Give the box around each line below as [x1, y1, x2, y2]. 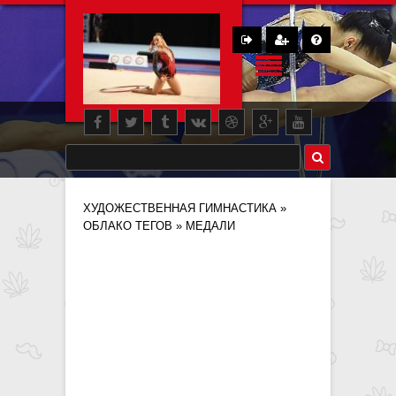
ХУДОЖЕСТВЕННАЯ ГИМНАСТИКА [83, 202, 277, 215]
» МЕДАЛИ [172, 219, 235, 232]
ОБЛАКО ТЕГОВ [83, 219, 172, 232]
